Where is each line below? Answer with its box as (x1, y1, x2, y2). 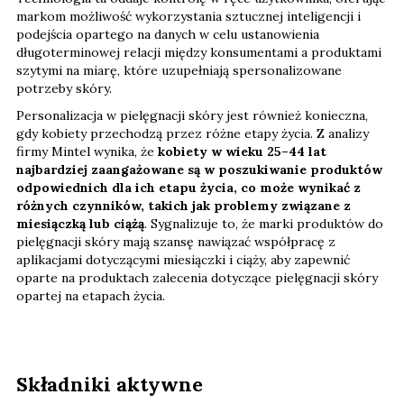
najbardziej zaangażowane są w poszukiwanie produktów (16, 161, 382, 179)
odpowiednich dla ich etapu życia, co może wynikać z (16, 179, 361, 197)
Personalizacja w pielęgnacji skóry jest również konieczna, (16, 107, 368, 124)
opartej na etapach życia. (16, 288, 165, 305)
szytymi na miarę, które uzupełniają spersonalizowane (16, 62, 342, 79)
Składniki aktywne (16, 372, 203, 398)
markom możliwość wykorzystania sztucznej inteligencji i (16, 8, 361, 25)
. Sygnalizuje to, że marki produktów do (144, 216, 383, 233)
